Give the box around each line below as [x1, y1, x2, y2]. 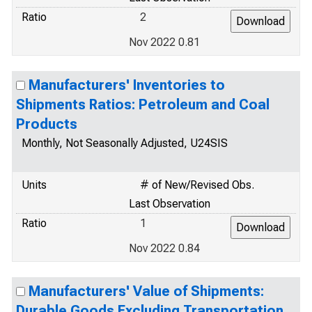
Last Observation [129, 197, 210, 210]
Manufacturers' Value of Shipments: [29, 283, 264, 299]
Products [16, 116, 77, 132]
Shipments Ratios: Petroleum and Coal [16, 96, 270, 113]
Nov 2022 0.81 [129, 36, 200, 49]
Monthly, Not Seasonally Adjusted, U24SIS [22, 136, 228, 150]
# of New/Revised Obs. [140, 178, 254, 192]
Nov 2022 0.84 [129, 242, 200, 255]
